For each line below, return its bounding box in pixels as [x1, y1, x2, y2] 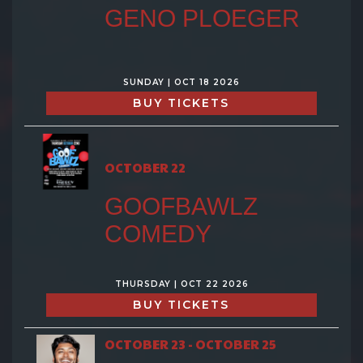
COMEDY [104, 220, 211, 247]
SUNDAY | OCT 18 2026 [123, 76, 240, 88]
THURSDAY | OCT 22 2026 [114, 278, 249, 289]
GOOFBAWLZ [104, 192, 258, 220]
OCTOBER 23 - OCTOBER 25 [104, 334, 276, 353]
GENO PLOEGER [104, 4, 300, 32]
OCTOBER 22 [104, 157, 186, 177]
